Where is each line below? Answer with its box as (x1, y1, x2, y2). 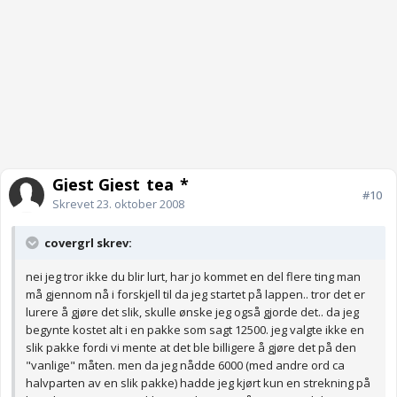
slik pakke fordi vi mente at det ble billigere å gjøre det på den (26, 339, 356, 356)
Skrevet (52, 196, 97, 213)
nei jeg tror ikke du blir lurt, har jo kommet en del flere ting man (26, 269, 361, 285)
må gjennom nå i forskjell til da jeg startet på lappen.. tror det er (26, 286, 365, 303)
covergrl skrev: (42, 235, 132, 252)
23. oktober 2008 (97, 196, 184, 213)
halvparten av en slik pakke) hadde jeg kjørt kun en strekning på (26, 375, 370, 392)
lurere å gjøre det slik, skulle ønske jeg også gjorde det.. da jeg (26, 304, 359, 321)
